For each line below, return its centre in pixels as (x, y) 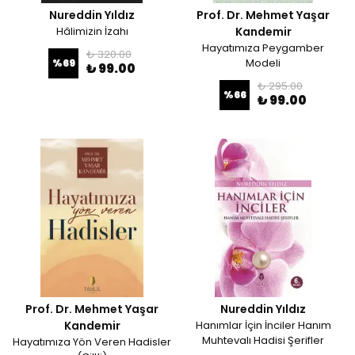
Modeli (263, 63)
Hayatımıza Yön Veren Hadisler (92, 342)
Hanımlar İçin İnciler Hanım (263, 325)
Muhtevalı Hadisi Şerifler (263, 340)
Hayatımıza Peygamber (263, 48)
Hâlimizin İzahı (92, 31)
